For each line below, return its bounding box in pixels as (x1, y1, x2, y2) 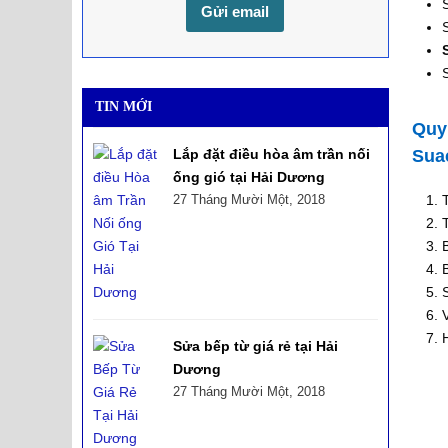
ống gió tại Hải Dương (173, 168, 325, 185)
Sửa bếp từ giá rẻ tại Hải (173, 337, 338, 354)
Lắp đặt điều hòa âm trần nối (173, 145, 370, 162)
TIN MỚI (95, 98, 152, 114)
